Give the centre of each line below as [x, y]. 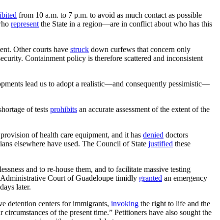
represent [25, 24]
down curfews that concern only [140, 49]
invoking [125, 203]
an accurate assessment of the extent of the [143, 109]
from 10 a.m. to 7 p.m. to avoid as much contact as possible [109, 15]
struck [80, 49]
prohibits [64, 109]
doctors [176, 135]
